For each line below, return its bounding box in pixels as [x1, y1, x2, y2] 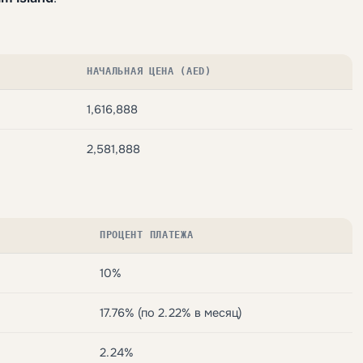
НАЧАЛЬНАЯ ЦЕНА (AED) [87, 65, 211, 77]
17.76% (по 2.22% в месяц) [100, 305, 241, 320]
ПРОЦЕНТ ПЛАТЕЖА [100, 228, 194, 241]
